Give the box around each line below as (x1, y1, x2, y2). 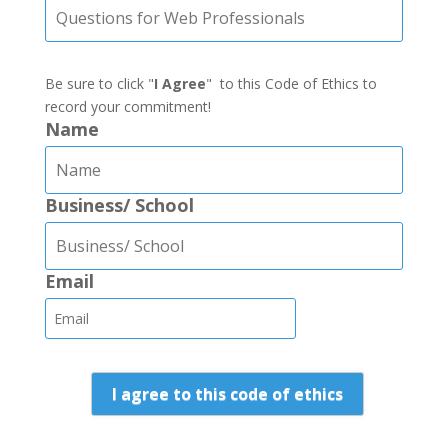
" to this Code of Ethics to (205, 74, 377, 93)
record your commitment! (44, 97, 211, 116)
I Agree (153, 74, 206, 93)
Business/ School (44, 193, 194, 217)
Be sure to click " (44, 74, 154, 93)
